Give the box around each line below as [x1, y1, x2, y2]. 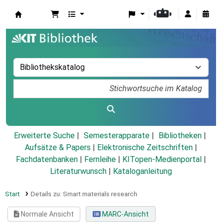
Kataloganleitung [113, 166, 172, 176]
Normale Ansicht [19, 210, 74, 219]
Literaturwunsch [50, 166, 107, 176]
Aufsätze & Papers [25, 143, 91, 153]
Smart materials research [62, 190, 137, 198]
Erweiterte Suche [13, 131, 75, 141]
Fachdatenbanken [16, 155, 78, 165]
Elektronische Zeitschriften [97, 143, 193, 153]
